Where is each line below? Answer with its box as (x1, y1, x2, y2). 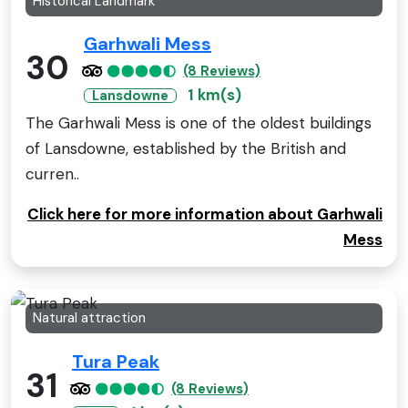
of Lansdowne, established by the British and (25, 138, 346, 159)
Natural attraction (33, 309, 146, 328)
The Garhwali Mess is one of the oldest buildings (25, 113, 372, 134)
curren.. (25, 164, 79, 185)
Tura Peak (72, 350, 159, 374)
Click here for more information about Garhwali (27, 204, 382, 225)
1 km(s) (188, 85, 241, 106)
